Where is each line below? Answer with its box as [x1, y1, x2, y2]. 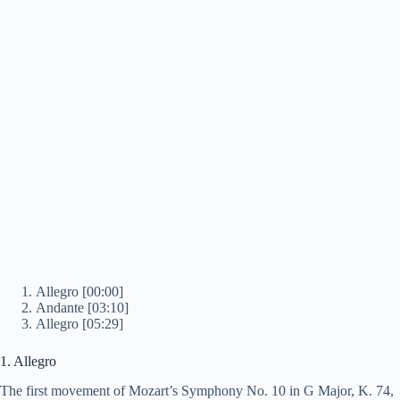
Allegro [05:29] [36, 316, 123, 332]
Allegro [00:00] [36, 284, 123, 300]
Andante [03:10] [36, 300, 129, 316]
